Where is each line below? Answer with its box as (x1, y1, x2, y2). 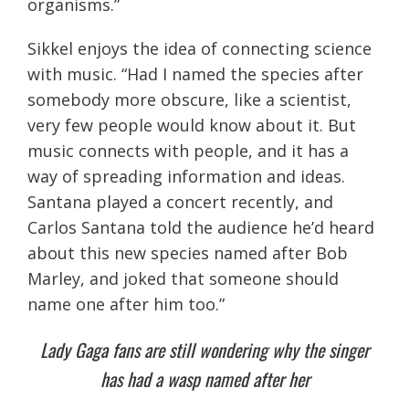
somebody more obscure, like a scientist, (27, 89, 351, 111)
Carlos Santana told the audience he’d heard (27, 216, 374, 239)
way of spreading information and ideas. (27, 165, 345, 188)
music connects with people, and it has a (27, 140, 349, 163)
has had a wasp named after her (100, 365, 309, 393)
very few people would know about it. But (27, 114, 356, 137)
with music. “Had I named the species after (27, 63, 363, 86)
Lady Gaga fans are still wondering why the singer (40, 336, 369, 364)
